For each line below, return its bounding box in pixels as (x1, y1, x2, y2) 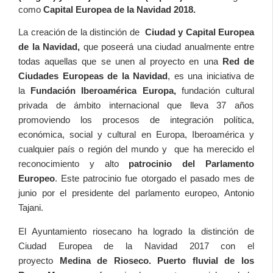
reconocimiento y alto (18, 158, 129, 169)
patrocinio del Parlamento (129, 158, 255, 169)
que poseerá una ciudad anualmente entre (80, 41, 254, 52)
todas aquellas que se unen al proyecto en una (18, 56, 222, 66)
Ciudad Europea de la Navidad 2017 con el (18, 241, 254, 251)
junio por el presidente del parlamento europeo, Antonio (18, 188, 254, 198)
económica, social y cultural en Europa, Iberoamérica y (18, 129, 254, 140)
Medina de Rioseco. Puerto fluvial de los (59, 255, 255, 266)
